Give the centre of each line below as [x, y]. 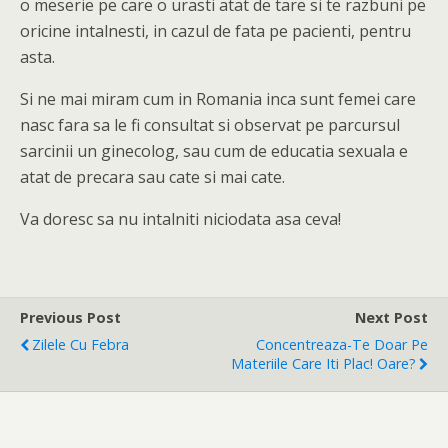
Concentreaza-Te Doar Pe [342, 344]
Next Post [391, 317]
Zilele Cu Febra [80, 344]
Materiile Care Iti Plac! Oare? [323, 363]
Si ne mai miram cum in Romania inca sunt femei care [218, 99]
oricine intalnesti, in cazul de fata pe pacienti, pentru [215, 31]
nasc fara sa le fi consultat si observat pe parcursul [210, 125]
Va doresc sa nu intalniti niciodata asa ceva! [180, 219]
